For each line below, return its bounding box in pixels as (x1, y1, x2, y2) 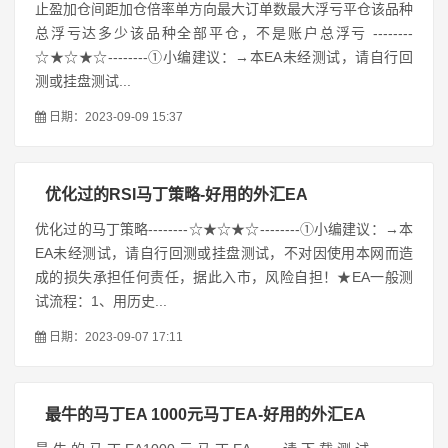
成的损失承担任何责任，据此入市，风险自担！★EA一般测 (35, 269, 413, 285)
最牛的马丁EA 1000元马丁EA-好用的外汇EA (45, 406, 366, 423)
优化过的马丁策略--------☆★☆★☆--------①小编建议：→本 (35, 221, 413, 237)
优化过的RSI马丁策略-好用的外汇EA (45, 186, 308, 203)
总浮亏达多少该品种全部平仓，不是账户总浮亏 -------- (35, 25, 413, 41)
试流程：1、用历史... (35, 293, 167, 309)
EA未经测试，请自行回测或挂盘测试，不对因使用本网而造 (35, 245, 413, 261)
